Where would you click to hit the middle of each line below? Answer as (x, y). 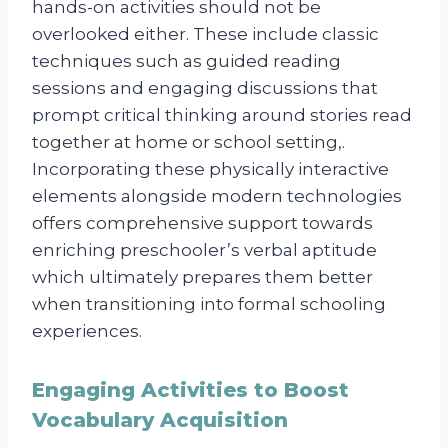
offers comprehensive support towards (202, 222)
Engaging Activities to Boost (190, 389)
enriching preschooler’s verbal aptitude (204, 249)
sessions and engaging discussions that (205, 87)
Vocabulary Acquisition (160, 419)
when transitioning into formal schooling (209, 303)
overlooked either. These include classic (205, 33)
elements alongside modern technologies (217, 195)
